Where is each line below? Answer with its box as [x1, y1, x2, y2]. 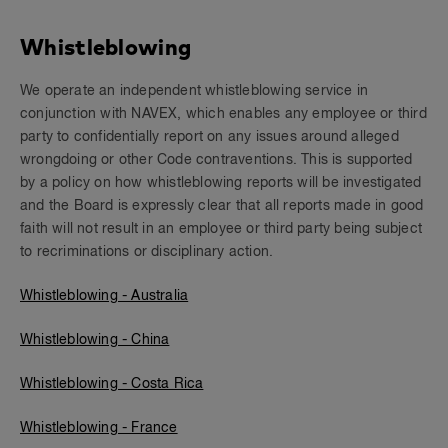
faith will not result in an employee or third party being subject [20, 222, 423, 236]
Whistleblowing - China [20, 333, 170, 347]
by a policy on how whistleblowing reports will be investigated [20, 176, 422, 190]
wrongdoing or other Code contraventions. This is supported [20, 153, 413, 167]
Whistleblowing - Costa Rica [20, 377, 204, 391]
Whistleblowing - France [20, 421, 178, 435]
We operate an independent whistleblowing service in [20, 84, 369, 98]
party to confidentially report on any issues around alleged [20, 130, 399, 144]
